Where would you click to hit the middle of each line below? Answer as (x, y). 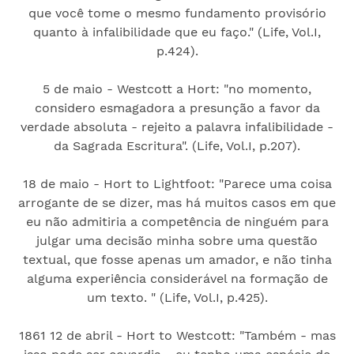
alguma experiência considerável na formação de (177, 278)
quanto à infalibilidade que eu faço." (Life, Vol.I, (177, 32)
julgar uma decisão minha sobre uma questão (177, 240)
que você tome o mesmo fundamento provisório (177, 13)
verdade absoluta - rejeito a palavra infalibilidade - (177, 126)
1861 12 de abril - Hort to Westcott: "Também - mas (177, 335)
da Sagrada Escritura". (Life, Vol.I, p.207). (177, 145)
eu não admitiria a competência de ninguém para (177, 221)
